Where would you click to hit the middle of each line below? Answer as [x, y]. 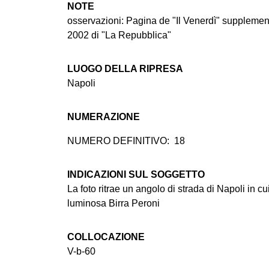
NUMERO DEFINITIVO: [118, 141]
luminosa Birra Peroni [113, 204]
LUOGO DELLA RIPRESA [125, 69]
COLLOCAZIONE [106, 237]
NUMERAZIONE [104, 117]
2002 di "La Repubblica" [119, 35]
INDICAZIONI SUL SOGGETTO [136, 175]
